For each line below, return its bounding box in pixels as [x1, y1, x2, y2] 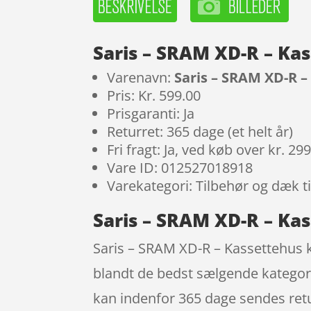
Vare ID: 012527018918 [107, 158, 253, 178]
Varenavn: [107, 68, 175, 87]
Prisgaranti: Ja [107, 104, 195, 124]
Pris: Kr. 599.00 [107, 86, 201, 106]
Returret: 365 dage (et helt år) [107, 122, 294, 142]
